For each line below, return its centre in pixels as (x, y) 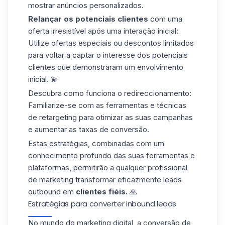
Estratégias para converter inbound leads (102, 203)
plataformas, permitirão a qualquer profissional (108, 167)
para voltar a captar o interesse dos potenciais (108, 55)
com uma (165, 19)
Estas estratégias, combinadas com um (96, 143)
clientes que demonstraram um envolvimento (106, 67)
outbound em (52, 191)
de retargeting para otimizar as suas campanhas (110, 118)
